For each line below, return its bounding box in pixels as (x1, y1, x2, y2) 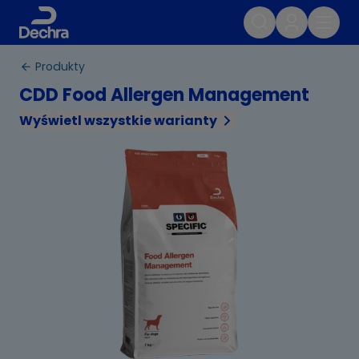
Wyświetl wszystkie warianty (19, 111, 217, 130)
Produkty (35, 58, 85, 75)
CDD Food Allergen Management (19, 83, 309, 107)
